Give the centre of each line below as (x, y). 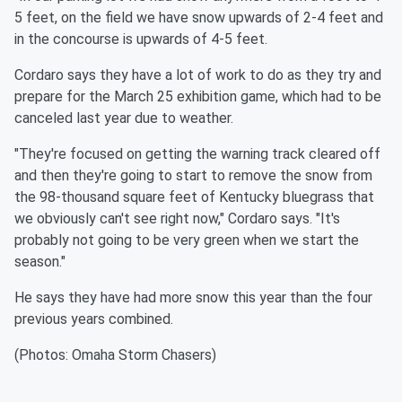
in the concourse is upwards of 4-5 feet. (141, 39)
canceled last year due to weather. (124, 118)
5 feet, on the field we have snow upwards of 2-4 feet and (199, 18)
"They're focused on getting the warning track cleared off (197, 154)
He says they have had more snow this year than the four (193, 298)
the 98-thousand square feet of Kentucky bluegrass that (194, 197)
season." (40, 262)
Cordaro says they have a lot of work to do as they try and (198, 75)
